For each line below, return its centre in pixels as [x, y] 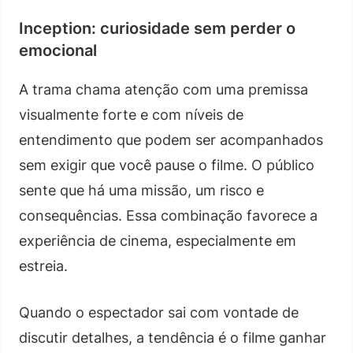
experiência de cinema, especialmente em [158, 240]
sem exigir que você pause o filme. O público [167, 165]
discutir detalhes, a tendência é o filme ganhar [173, 337]
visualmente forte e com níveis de [131, 114]
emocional [58, 50]
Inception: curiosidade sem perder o [157, 28]
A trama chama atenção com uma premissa [163, 89]
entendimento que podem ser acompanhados [171, 139]
